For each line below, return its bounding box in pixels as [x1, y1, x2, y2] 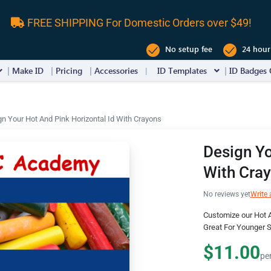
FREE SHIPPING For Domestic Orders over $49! [25, 16, 252, 29]
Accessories [94, 65, 138, 76]
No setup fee [163, 44, 212, 54]
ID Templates [157, 65, 207, 76]
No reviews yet [203, 190, 250, 199]
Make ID [12, 65, 44, 76]
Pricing [56, 65, 82, 76]
